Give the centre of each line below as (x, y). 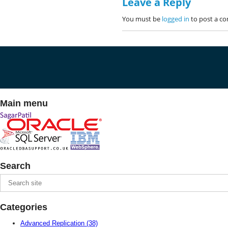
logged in (176, 19)
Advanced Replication (53, 223)
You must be (142, 19)
